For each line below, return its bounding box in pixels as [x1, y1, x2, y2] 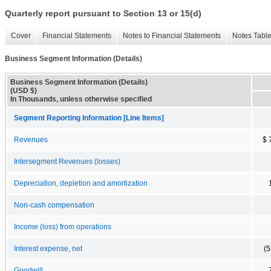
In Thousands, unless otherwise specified [10, 94, 152, 103]
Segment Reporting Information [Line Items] [14, 114, 164, 122]
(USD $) [10, 86, 37, 95]
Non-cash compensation [14, 201, 94, 209]
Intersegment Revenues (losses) [14, 157, 120, 165]
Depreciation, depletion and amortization [14, 179, 148, 187]
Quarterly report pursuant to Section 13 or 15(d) [5, 8, 201, 19]
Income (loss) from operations [14, 223, 111, 230]
